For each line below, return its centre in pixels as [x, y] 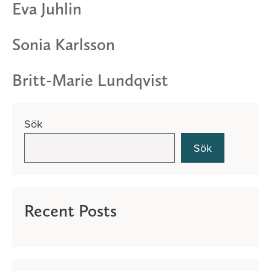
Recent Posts [70, 211]
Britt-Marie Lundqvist [90, 80]
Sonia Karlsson [64, 44]
